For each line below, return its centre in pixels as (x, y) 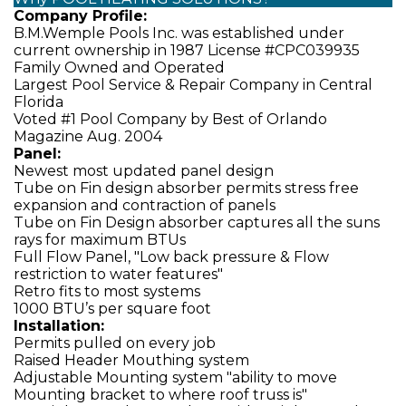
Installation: (59, 326)
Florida (39, 102)
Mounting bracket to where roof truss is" (160, 395)
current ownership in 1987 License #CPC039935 (187, 50)
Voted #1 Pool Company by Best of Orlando (170, 119)
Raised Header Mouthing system (131, 360)
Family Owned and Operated (119, 68)
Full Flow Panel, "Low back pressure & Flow (171, 257)
